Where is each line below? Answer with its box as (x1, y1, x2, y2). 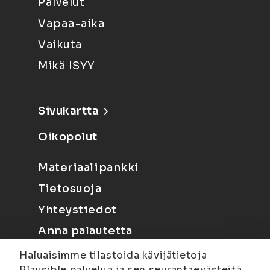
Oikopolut (38, 130, 98, 143)
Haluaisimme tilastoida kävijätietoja (19, 249, 207, 262)
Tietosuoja (38, 182, 102, 195)
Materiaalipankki (38, 161, 139, 174)
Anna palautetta (38, 224, 133, 237)
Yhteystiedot (38, 203, 117, 216)
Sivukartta (38, 104, 99, 118)
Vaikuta (38, 38, 83, 51)
